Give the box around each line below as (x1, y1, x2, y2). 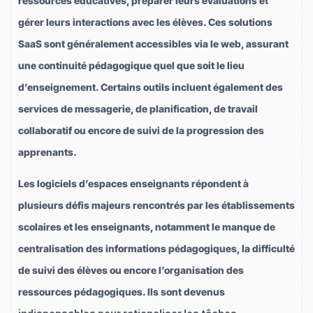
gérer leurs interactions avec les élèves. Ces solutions (18, 16, 272, 28)
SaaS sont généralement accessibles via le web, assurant (18, 38, 289, 50)
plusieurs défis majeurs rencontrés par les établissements (18, 199, 295, 212)
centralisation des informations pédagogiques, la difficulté (18, 242, 295, 255)
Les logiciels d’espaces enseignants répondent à (18, 177, 249, 190)
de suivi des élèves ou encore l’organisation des (18, 264, 244, 277)
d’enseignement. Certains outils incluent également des (18, 81, 283, 93)
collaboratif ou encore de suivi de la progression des (18, 124, 264, 136)
